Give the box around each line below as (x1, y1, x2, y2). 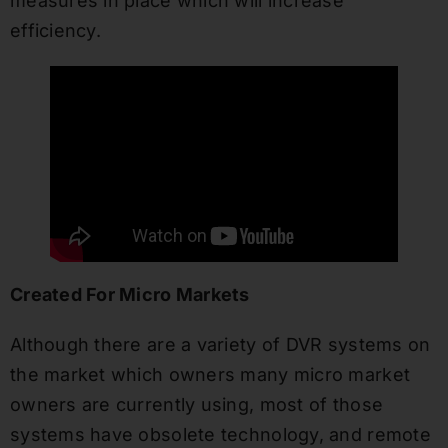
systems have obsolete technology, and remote (9, 424, 431, 446)
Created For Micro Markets (9, 284, 250, 306)
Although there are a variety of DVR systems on (9, 334, 431, 356)
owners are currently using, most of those (9, 394, 384, 416)
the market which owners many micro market (9, 364, 411, 386)
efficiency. (9, 20, 107, 42)
